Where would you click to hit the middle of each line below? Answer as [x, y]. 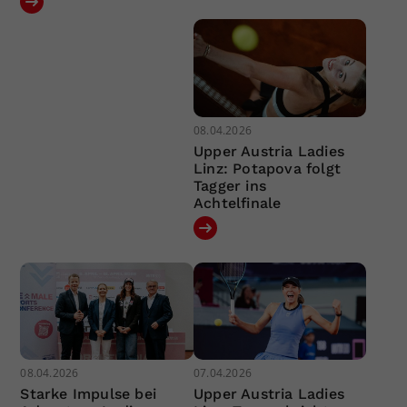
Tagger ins [229, 185]
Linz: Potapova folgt [267, 168]
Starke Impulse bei [89, 394]
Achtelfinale [237, 203]
